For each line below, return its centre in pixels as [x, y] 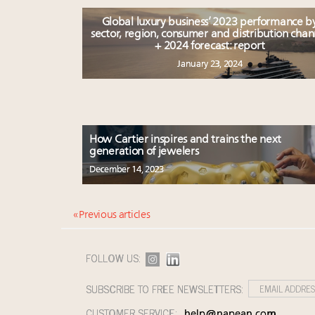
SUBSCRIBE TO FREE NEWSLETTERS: [166, 288]
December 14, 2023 [127, 169]
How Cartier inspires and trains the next [185, 140]
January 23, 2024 [210, 64]
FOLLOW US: [115, 257]
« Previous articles [112, 215]
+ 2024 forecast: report [210, 46]
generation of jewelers [144, 152]
